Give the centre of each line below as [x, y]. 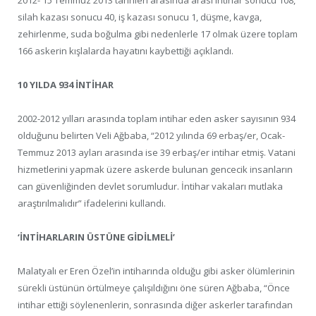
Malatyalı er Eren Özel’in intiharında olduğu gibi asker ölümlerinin [156, 271]
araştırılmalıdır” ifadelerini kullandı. [92, 203]
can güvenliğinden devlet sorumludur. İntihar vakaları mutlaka [150, 187]
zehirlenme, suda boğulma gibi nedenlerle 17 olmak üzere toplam [158, 34]
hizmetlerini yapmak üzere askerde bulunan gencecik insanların [155, 170]
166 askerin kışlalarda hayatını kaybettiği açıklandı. [126, 50]
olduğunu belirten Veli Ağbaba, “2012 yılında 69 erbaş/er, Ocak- [151, 136]
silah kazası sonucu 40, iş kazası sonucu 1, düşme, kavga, [140, 17]
